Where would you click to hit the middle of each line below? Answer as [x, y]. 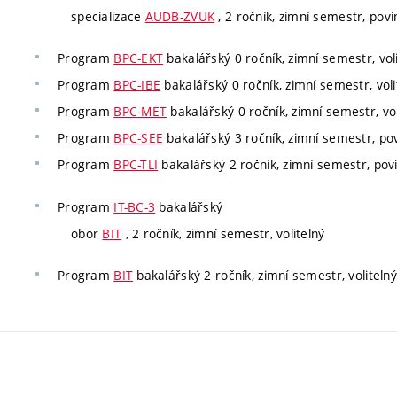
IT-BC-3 [135, 206]
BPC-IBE [137, 85]
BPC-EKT [139, 58]
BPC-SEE [139, 138]
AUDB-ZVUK [180, 16]
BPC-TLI [136, 164]
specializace [108, 16]
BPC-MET [140, 111]
